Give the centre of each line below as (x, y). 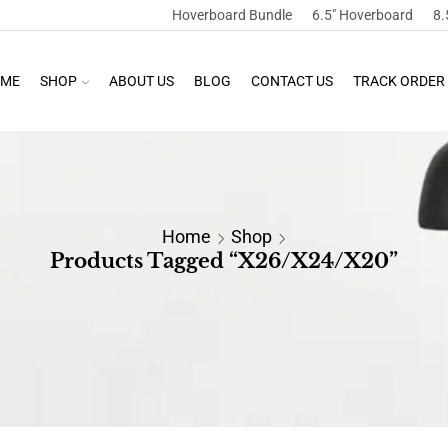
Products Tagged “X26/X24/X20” (224, 261)
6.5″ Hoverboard (362, 15)
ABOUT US (141, 81)
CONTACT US (291, 81)
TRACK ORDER (398, 81)
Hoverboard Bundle (231, 15)
